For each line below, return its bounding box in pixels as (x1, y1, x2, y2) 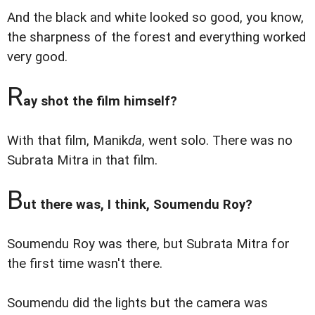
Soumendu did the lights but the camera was (7, 295, 268, 311)
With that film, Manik (7, 132, 128, 148)
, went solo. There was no (142, 132, 292, 148)
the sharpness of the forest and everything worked (7, 29, 306, 45)
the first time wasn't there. (7, 256, 162, 272)
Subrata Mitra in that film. (7, 152, 157, 168)
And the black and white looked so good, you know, (7, 9, 304, 25)
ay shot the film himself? (23, 93, 177, 109)
